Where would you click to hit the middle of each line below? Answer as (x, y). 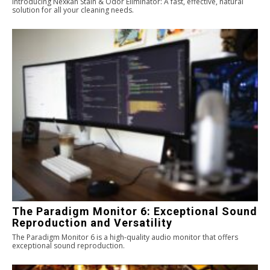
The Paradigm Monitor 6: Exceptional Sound (135, 211)
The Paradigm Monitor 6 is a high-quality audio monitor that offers (125, 237)
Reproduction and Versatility (92, 222)
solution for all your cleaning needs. (73, 10)
